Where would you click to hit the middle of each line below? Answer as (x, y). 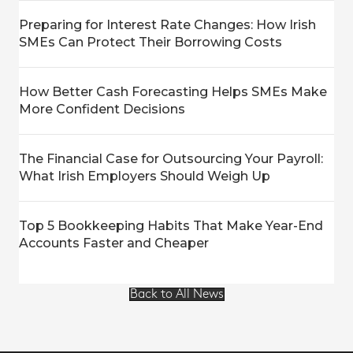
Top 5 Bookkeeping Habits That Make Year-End (171, 225)
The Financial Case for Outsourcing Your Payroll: (171, 158)
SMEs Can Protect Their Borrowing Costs (150, 42)
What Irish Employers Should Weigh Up (145, 176)
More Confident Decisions (102, 109)
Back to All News (176, 294)
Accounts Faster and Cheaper (114, 243)
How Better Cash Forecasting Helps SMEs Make (173, 91)
